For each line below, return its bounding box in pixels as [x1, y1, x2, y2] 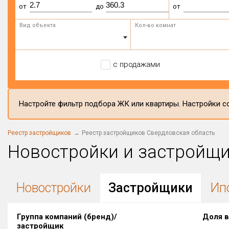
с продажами [112, 60, 160, 69]
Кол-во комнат [134, 22, 176, 29]
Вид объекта [19, 22, 56, 29]
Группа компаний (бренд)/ [17, 212, 117, 221]
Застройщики [108, 180, 193, 195]
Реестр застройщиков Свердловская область [82, 129, 215, 136]
